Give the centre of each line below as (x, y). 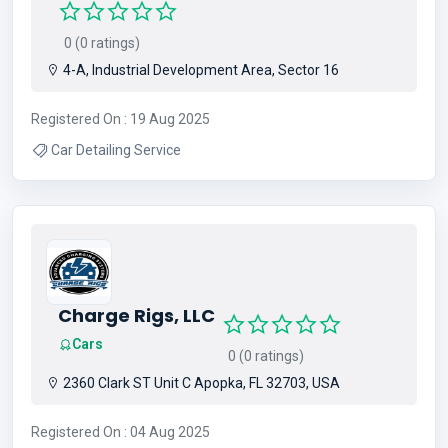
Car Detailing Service (116, 150)
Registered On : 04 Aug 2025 (120, 432)
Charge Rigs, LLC (136, 315)
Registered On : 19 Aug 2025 (120, 119)
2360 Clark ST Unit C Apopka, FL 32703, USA (200, 383)
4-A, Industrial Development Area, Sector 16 (199, 70)
